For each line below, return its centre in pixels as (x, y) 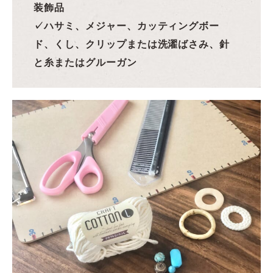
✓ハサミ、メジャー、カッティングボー (127, 26)
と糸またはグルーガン (85, 63)
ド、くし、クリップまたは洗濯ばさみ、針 (132, 44)
